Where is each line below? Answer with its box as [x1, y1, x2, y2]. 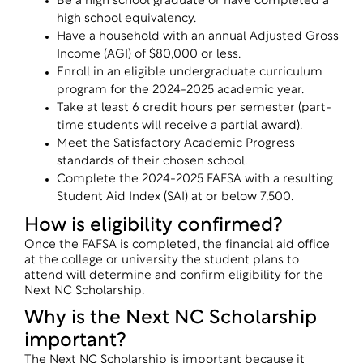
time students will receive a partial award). [57, 120, 302, 132]
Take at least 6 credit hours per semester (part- [57, 102, 331, 114]
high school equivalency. [57, 13, 196, 25]
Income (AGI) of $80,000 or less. [57, 49, 241, 61]
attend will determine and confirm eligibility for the [24, 270, 323, 282]
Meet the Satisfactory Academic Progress [57, 138, 295, 150]
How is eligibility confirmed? [24, 216, 283, 236]
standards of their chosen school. [57, 156, 247, 168]
